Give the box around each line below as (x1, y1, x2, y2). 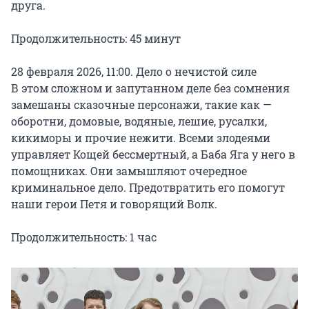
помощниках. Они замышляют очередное (11, 163, 247, 179)
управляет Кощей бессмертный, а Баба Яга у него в (11, 147, 295, 162)
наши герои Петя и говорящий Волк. (11, 197, 217, 212)
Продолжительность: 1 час (11, 230, 157, 245)
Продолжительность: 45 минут (11, 31, 181, 46)
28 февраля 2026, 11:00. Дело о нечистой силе (11, 64, 257, 79)
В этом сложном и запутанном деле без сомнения (11, 81, 290, 96)
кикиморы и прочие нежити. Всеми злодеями (11, 130, 270, 146)
